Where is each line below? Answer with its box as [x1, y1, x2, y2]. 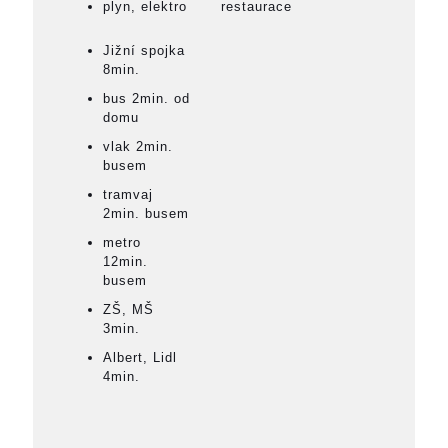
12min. [103, 254, 148, 270]
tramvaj [103, 187, 153, 203]
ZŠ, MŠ [103, 302, 154, 318]
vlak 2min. [103, 139, 173, 155]
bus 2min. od [103, 91, 190, 107]
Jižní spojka [103, 43, 185, 59]
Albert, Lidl [103, 350, 177, 366]
